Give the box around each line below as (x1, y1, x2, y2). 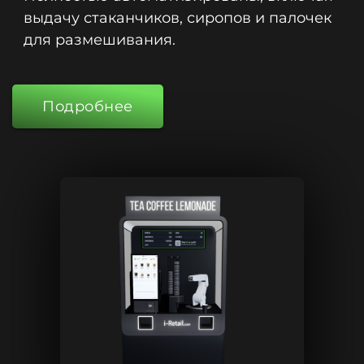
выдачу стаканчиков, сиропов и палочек (24, 9, 331, 27)
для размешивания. (24, 31, 175, 49)
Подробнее (42, 97, 133, 115)
